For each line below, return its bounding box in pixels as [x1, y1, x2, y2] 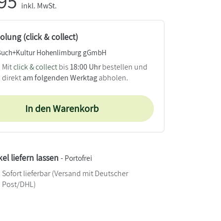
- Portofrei [60, 153, 92, 163]
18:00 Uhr [70, 62, 101, 72]
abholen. [97, 73, 128, 83]
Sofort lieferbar [1, 168, 50, 179]
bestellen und [100, 62, 147, 72]
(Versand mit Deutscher [50, 168, 128, 179]
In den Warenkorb [25, 102, 99, 115]
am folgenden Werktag [22, 73, 97, 83]
